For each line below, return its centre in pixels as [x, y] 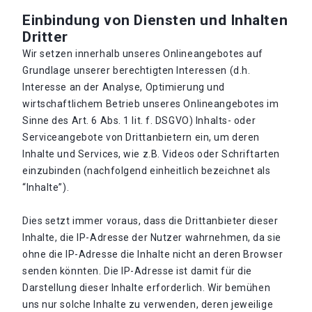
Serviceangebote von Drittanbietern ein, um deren [141, 137]
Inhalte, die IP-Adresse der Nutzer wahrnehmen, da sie [152, 237]
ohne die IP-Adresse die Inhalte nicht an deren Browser [153, 254]
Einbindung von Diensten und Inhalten [155, 20]
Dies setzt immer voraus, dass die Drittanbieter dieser [150, 221]
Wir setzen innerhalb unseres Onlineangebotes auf [143, 54]
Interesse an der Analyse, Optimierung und [124, 87]
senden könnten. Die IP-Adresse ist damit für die [137, 271]
